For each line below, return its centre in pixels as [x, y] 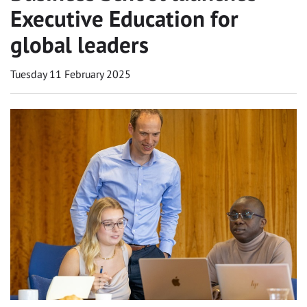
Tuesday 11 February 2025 [71, 74]
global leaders [79, 44]
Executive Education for [124, 18]
